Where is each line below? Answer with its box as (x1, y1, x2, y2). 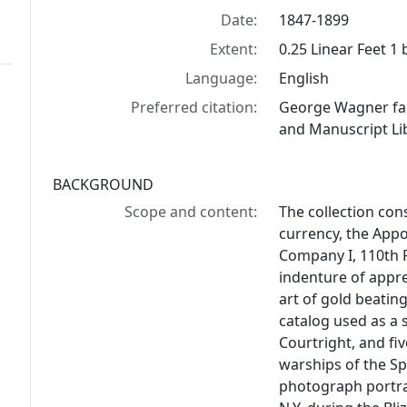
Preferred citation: (131, 97, 258, 117)
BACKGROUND (53, 174, 154, 194)
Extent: (210, 39, 258, 59)
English (279, 68, 330, 88)
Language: (185, 68, 258, 88)
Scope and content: (124, 202, 258, 222)
